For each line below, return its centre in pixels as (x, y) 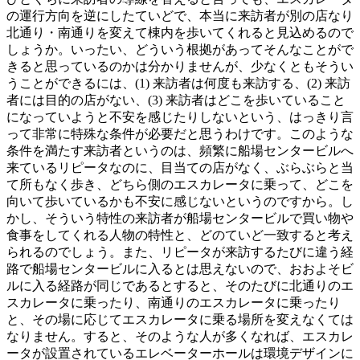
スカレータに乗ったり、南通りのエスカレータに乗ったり (174, 302)
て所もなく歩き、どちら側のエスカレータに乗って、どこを (180, 184)
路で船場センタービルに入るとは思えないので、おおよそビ (180, 268)
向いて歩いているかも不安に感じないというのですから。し (180, 201)
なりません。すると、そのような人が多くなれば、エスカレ (180, 336)
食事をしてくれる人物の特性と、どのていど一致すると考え (180, 235)
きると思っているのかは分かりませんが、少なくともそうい (180, 66)
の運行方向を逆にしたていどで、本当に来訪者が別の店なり (180, 15)
